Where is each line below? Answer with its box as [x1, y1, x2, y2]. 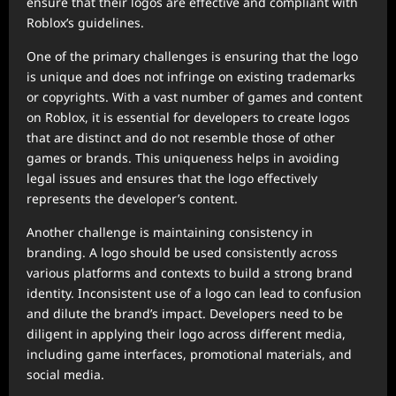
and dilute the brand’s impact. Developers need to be [27, 305, 343, 322]
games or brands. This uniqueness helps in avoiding [27, 149, 339, 166]
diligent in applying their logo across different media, [27, 325, 346, 342]
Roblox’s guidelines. [27, 14, 144, 31]
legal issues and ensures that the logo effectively [27, 170, 317, 187]
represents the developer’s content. [27, 190, 238, 207]
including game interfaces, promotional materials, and [27, 346, 352, 362]
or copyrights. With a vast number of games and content [27, 88, 362, 105]
